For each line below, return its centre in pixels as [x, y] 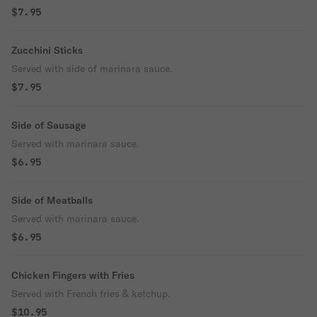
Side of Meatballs [52, 200]
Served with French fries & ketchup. [91, 294]
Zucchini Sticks [47, 50]
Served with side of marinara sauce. [92, 69]
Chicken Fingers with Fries [73, 275]
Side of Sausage [49, 125]
